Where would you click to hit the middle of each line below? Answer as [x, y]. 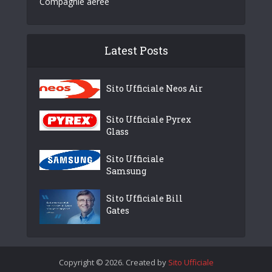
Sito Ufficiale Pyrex [149, 119]
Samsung [126, 171]
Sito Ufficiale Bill [144, 198]
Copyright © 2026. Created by [113, 262]
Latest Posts [136, 51]
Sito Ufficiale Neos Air [155, 89]
